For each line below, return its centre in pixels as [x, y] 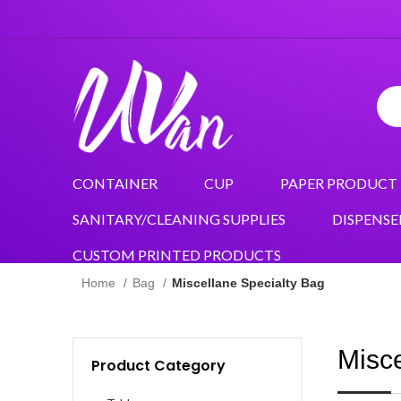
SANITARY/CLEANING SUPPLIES [179, 218]
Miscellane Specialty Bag [248, 283]
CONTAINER [115, 183]
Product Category [158, 366]
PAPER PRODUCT [338, 183]
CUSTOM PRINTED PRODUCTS [176, 254]
